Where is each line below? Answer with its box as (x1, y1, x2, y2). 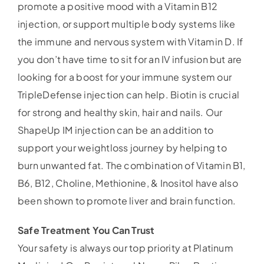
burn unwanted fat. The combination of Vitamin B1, (17, 159, 246, 172)
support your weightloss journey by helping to (17, 141, 227, 154)
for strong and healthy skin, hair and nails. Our (17, 106, 223, 119)
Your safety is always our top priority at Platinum (17, 242, 233, 255)
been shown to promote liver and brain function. (17, 194, 236, 207)
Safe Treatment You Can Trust (17, 224, 155, 237)
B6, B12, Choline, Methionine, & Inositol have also (17, 177, 238, 190)
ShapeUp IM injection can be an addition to (17, 124, 214, 137)
